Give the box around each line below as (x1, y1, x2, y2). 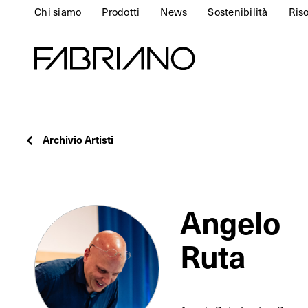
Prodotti (102, 4, 140, 19)
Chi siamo (34, 4, 82, 19)
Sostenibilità (208, 4, 268, 19)
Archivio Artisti (42, 132, 113, 146)
